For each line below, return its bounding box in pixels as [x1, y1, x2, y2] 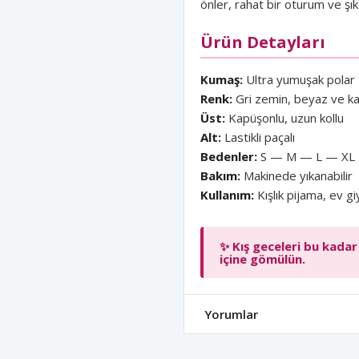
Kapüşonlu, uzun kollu [225, 110, 344, 126]
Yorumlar [204, 306, 258, 322]
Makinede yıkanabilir [240, 167, 353, 184]
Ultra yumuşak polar [243, 71, 355, 87]
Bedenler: [200, 148, 257, 164]
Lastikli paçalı [221, 129, 295, 145]
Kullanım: [200, 187, 254, 203]
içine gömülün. [220, 251, 305, 267]
